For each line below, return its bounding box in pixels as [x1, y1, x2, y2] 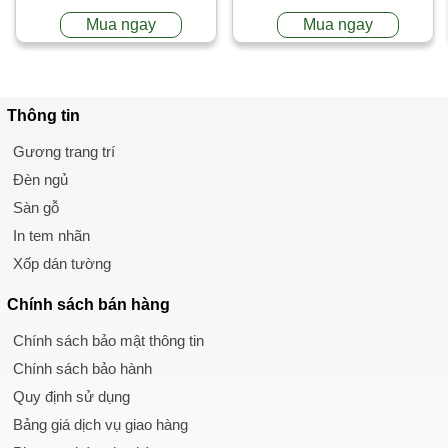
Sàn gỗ [13, 198, 59, 216]
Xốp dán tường [13, 254, 111, 272]
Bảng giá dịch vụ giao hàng [13, 415, 188, 433]
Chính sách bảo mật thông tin [13, 331, 204, 349]
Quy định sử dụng [13, 387, 130, 405]
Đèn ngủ [13, 170, 68, 188]
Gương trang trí [13, 142, 115, 160]
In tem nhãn [13, 226, 90, 244]
